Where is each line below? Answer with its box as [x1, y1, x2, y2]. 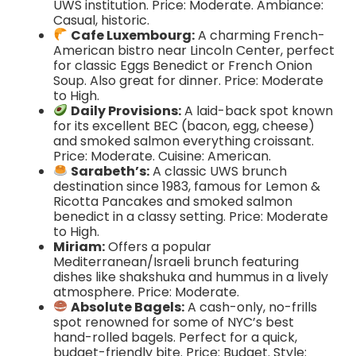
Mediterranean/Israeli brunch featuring [52, 252, 299, 271]
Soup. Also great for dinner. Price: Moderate [52, 71, 323, 90]
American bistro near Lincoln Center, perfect [52, 41, 335, 60]
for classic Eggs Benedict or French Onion [52, 56, 312, 75]
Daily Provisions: [71, 101, 182, 120]
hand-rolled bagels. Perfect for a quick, [52, 327, 297, 346]
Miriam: [52, 237, 105, 256]
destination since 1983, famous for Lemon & [52, 176, 320, 195]
